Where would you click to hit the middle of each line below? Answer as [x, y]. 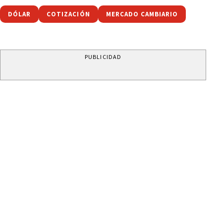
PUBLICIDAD [103, 56]
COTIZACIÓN [68, 14]
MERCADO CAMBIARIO [142, 14]
